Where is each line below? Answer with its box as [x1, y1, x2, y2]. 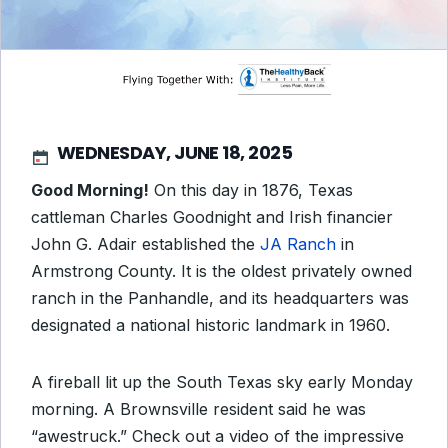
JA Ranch [260, 234, 336, 254]
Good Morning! [31, 180, 149, 200]
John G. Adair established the [31, 234, 260, 254]
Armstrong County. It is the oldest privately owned [31, 261, 412, 281]
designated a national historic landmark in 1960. [31, 315, 390, 335]
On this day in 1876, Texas [149, 180, 353, 200]
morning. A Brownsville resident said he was [31, 399, 366, 419]
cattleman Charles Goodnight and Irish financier [31, 207, 393, 227]
